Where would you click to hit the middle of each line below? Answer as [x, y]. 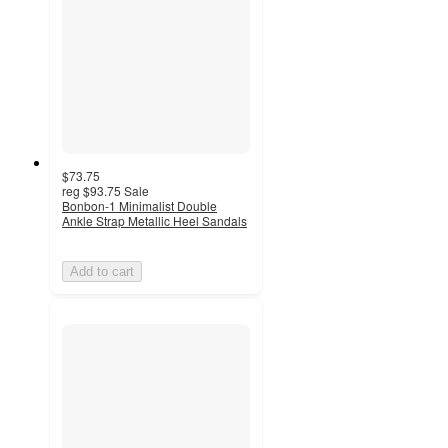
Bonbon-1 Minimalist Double [139, 206]
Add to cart [102, 272]
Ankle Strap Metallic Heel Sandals [154, 221]
